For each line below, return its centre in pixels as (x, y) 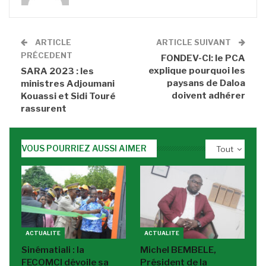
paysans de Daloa (206, 83)
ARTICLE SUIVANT (194, 42)
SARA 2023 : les (57, 71)
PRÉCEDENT (47, 55)
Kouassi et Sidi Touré (68, 96)
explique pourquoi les (197, 70)
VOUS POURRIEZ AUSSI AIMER (84, 148)
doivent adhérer (208, 95)
